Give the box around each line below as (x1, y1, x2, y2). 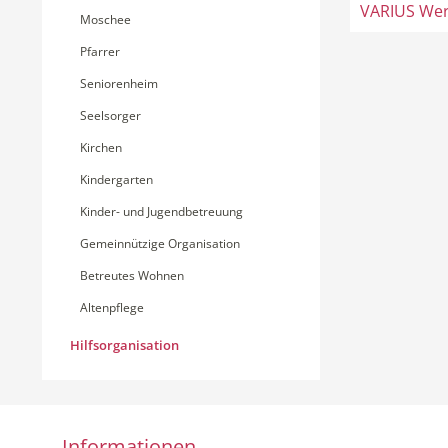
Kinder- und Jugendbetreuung (80, 203, 243, 220)
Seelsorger (80, 107, 141, 124)
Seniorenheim (80, 75, 158, 92)
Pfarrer (80, 43, 120, 60)
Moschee (80, 11, 131, 28)
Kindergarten (80, 171, 153, 188)
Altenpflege (80, 299, 144, 316)
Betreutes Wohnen (80, 267, 184, 284)
